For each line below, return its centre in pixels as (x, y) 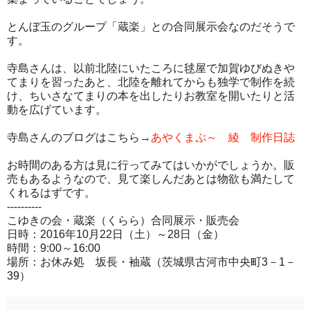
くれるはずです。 (51, 192)
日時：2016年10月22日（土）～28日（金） (116, 234)
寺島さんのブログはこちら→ (79, 137)
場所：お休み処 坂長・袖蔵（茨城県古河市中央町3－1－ (152, 262)
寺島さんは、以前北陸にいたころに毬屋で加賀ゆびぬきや (151, 68)
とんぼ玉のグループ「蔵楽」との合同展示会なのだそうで (151, 26)
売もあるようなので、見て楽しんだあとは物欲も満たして (151, 179)
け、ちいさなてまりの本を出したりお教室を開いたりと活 (151, 95)
